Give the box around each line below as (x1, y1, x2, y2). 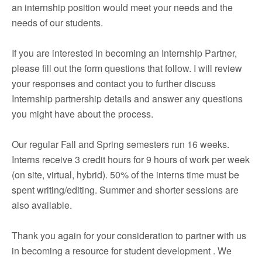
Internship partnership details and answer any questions (12, 92, 243, 105)
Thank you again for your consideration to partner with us (12, 229, 246, 242)
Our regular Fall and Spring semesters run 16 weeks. (12, 137, 229, 151)
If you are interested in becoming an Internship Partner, (12, 46, 237, 60)
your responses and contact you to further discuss (12, 77, 216, 90)
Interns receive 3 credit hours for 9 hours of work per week (12, 153, 250, 166)
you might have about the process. (12, 107, 153, 120)
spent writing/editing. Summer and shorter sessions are (12, 183, 239, 196)
